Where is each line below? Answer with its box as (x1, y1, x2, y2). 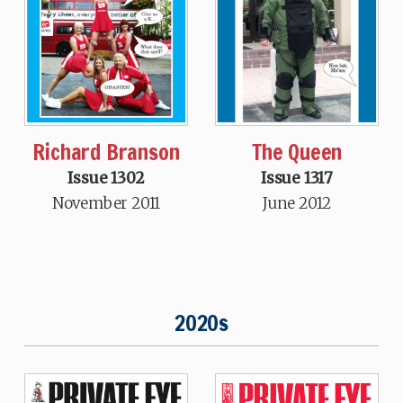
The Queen (251, 136, 343, 167)
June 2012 (262, 193, 332, 213)
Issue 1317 (261, 167, 334, 188)
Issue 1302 (67, 167, 145, 188)
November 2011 (51, 193, 161, 213)
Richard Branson (32, 136, 180, 167)
